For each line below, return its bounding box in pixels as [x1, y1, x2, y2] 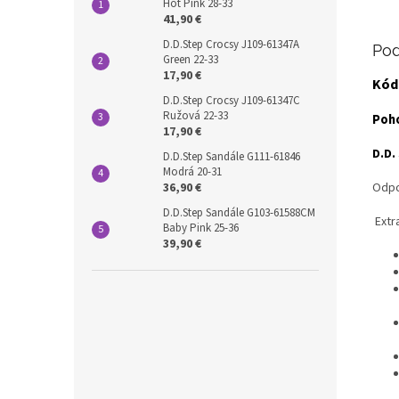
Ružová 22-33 [163, 108, 228, 125]
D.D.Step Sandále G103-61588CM [163, 205, 315, 222]
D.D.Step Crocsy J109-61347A [163, 37, 299, 53]
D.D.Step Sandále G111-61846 [163, 149, 300, 166]
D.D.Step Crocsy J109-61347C [163, 93, 300, 110]
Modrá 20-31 [163, 164, 222, 181]
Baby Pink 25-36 [163, 220, 239, 237]
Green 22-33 [163, 52, 218, 69]
